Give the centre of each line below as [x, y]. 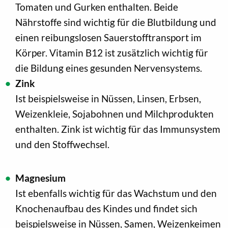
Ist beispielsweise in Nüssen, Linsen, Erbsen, [108, 99]
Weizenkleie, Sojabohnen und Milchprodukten [115, 114]
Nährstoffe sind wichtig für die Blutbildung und [116, 22]
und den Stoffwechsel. [62, 145]
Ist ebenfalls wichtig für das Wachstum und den [116, 193]
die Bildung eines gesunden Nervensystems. [109, 68]
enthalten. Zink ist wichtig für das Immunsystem [118, 129]
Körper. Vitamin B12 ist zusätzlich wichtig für [112, 53]
